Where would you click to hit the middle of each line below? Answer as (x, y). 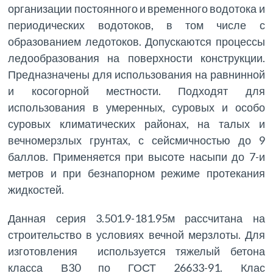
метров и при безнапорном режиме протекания (136, 173)
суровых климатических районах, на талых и (136, 123)
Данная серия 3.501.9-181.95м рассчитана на (136, 218)
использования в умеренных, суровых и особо (136, 107)
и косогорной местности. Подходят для (136, 90)
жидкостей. (36, 189)
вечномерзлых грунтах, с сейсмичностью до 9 (136, 140)
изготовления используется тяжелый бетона (136, 251)
